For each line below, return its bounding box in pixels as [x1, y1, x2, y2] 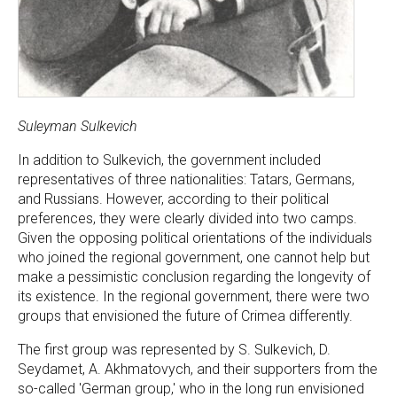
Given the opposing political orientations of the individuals [18, 230, 372, 246]
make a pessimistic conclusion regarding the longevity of [18, 269, 370, 285]
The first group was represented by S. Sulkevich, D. [18, 341, 331, 358]
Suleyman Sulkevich [18, 118, 137, 135]
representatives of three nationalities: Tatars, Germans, [18, 171, 354, 188]
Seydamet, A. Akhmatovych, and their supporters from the [18, 361, 378, 378]
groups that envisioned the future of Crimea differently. [18, 307, 353, 324]
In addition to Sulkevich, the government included [18, 152, 321, 168]
